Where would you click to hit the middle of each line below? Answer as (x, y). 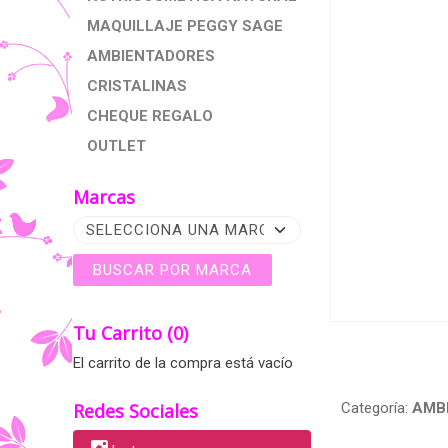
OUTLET (116, 146)
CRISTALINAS (137, 86)
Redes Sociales (135, 411)
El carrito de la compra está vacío (183, 363)
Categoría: (376, 408)
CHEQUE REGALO (150, 116)
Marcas (104, 197)
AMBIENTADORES (151, 56)
